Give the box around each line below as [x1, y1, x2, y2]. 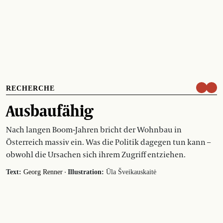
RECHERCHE [6, 84, 55, 92]
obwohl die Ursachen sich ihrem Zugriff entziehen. [6, 149, 186, 160]
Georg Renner [23, 168, 63, 176]
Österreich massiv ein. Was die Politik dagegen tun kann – [6, 137, 211, 147]
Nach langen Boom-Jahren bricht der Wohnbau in [6, 124, 182, 135]
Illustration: [68, 168, 104, 176]
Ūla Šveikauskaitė [104, 168, 156, 176]
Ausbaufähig [6, 98, 93, 122]
